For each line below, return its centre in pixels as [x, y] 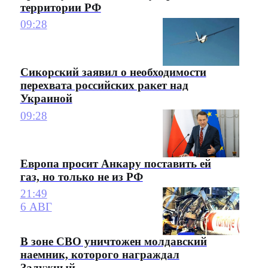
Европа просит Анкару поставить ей [115, 163]
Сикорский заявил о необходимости [113, 72]
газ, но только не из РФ [81, 176]
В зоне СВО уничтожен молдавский [113, 241]
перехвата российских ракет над [104, 86]
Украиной [46, 99]
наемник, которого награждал [100, 254]
